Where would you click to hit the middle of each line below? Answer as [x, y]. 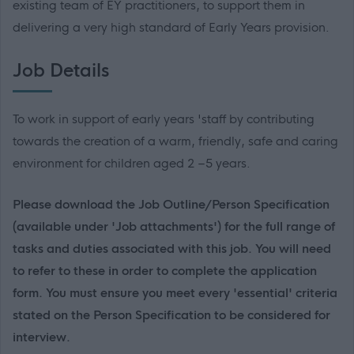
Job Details [61, 72]
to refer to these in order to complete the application [165, 271]
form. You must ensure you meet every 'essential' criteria [175, 293]
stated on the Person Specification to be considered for [171, 315]
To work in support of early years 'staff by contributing [164, 119]
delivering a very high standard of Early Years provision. [171, 28]
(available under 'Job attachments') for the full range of [174, 227]
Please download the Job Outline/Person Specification [171, 205]
